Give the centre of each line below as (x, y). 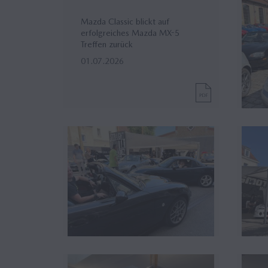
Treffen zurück (107, 44)
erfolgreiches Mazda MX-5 (130, 33)
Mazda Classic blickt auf (125, 21)
